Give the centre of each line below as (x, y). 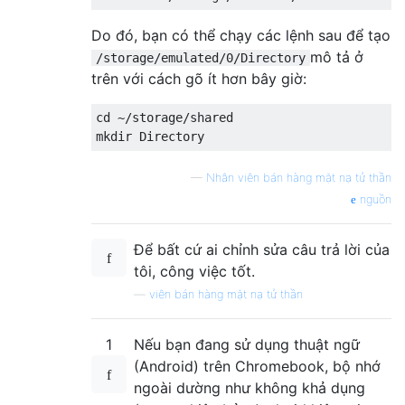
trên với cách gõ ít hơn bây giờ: (199, 78)
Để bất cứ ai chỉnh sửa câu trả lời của (262, 249)
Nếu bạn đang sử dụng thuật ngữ (247, 344)
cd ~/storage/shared (165, 117)
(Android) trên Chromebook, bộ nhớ (257, 366)
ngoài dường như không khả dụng (250, 387)
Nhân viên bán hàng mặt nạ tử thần (299, 177)
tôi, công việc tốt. (194, 271)
